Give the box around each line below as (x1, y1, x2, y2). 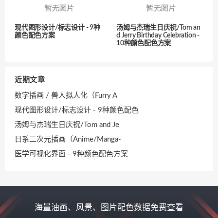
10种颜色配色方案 (116, 39, 171, 47)
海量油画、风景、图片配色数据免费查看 (35, 203, 183, 212)
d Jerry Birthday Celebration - (116, 32, 200, 39)
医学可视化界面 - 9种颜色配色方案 (15, 150, 128, 158)
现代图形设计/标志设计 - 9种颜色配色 (15, 106, 139, 114)
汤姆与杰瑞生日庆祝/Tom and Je (15, 121, 119, 128)
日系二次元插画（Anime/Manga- (15, 135, 121, 143)
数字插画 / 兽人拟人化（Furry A (15, 91, 117, 99)
